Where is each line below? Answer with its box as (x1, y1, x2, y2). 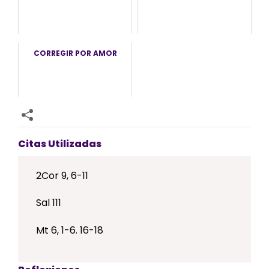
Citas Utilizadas (18, 136, 101, 151)
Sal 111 (36, 196, 61, 210)
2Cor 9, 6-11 (36, 168, 88, 183)
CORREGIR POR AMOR (33, 47, 117, 58)
